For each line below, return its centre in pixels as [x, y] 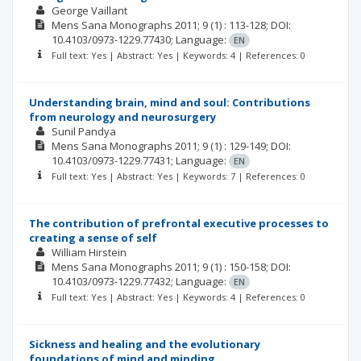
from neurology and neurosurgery [122, 117]
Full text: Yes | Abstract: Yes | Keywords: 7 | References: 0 [178, 176]
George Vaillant [89, 10]
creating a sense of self [93, 238]
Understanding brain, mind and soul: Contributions [170, 102]
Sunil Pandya [83, 131]
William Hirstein [89, 252]
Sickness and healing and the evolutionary [145, 344]
